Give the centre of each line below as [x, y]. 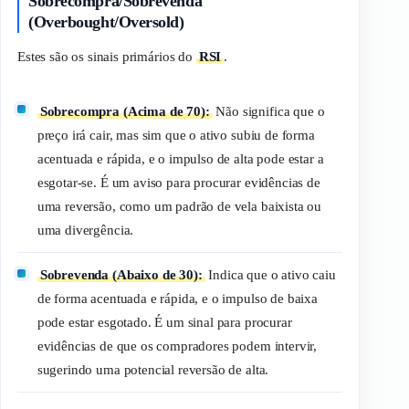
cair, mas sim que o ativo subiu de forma [200, 135]
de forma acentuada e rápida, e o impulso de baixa [177, 299]
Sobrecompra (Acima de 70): [125, 111]
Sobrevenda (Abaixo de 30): [121, 275]
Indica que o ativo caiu [270, 275]
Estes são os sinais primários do [107, 56]
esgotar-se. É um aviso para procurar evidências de [178, 182]
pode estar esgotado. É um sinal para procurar [164, 323]
